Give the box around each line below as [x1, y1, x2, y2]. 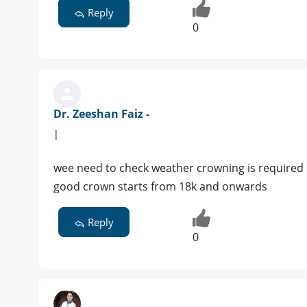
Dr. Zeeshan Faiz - [53, 106, 149, 121]
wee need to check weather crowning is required [53, 160, 304, 175]
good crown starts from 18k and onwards [53, 178, 267, 194]
